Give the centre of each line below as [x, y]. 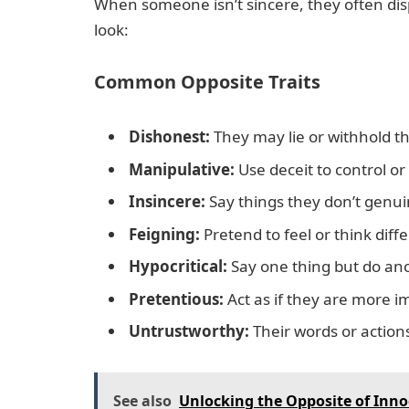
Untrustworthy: [189, 331]
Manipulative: [182, 169]
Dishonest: [169, 137]
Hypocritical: [178, 267]
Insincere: [167, 202]
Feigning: [164, 234]
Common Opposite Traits [207, 81]
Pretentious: [176, 299]
